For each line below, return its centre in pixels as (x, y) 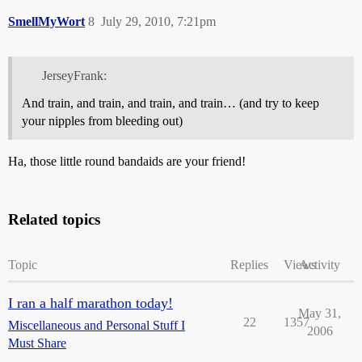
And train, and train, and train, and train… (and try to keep (170, 103)
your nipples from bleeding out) (102, 120)
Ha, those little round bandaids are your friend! (127, 161)
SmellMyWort (46, 21)
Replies (249, 264)
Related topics (54, 219)
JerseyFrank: (74, 75)
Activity (320, 264)
